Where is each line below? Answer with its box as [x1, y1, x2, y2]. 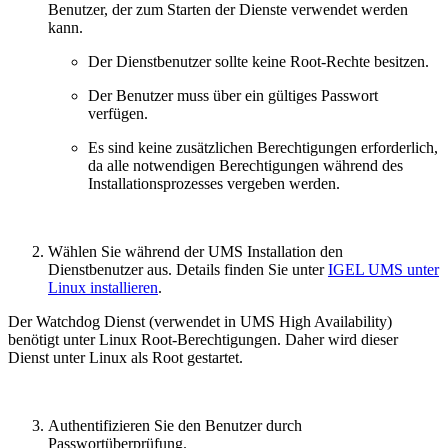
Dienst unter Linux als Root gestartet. [8, 349, 243, 367]
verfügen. [88, 105, 148, 123]
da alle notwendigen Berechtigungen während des [88, 157, 403, 175]
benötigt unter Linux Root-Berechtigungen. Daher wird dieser [8, 331, 398, 349]
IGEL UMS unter [328, 261, 439, 279]
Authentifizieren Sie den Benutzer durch [48, 417, 302, 435]
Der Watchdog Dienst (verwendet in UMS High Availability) [8, 313, 392, 331]
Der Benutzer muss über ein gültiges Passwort [88, 87, 378, 105]
